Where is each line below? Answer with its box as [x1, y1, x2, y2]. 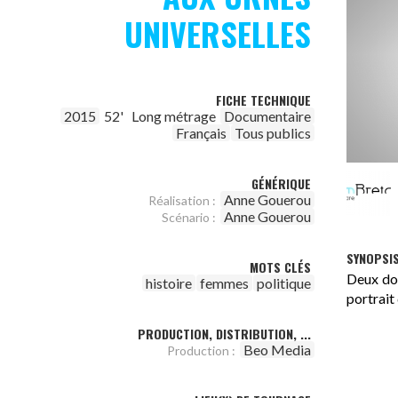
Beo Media [243, 341, 311, 358]
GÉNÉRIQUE [251, 174, 311, 193]
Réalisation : [148, 193, 216, 208]
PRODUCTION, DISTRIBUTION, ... [138, 324, 311, 343]
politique [257, 275, 311, 291]
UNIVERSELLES [124, 10, 311, 57]
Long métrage [131, 107, 216, 124]
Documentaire [224, 107, 311, 124]
